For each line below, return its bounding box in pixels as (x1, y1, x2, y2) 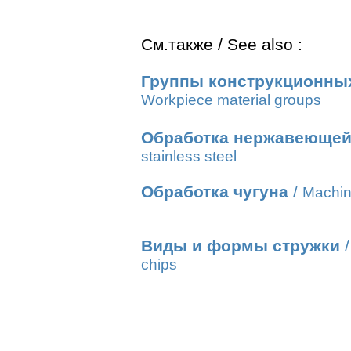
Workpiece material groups (141, 92, 321, 108)
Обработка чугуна (141, 183, 288, 201)
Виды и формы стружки (141, 237, 340, 255)
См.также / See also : (141, 35, 302, 54)
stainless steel (141, 148, 237, 165)
